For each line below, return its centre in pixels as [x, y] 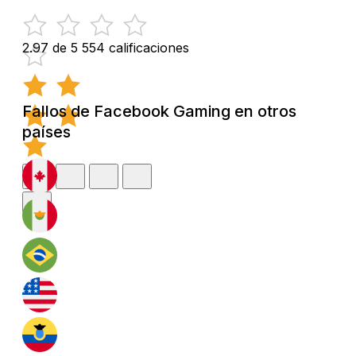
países [46, 132]
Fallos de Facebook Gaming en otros [159, 111]
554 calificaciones [135, 47]
